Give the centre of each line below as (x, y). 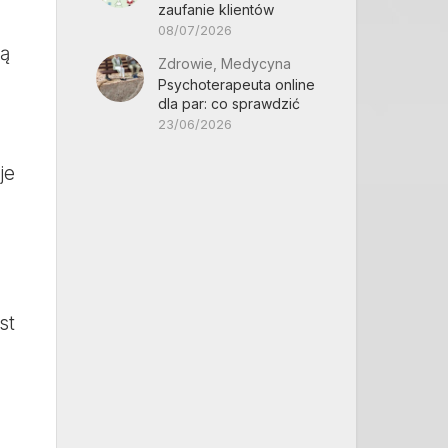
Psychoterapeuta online (236, 84)
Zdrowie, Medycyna (224, 63)
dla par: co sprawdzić (229, 103)
